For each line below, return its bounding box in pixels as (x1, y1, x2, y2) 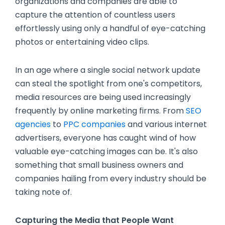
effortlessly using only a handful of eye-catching (15, 23, 205, 35)
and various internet (126, 118, 207, 130)
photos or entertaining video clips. (15, 36, 149, 48)
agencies (15, 118, 51, 130)
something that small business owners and (15, 159, 183, 171)
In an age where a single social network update (15, 64, 200, 76)
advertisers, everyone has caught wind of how (15, 132, 196, 144)
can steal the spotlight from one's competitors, (15, 77, 202, 89)
